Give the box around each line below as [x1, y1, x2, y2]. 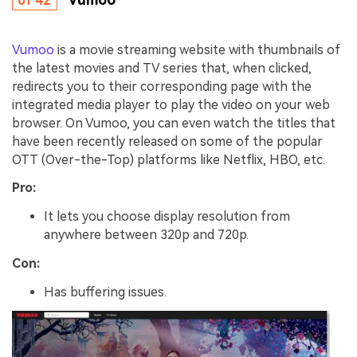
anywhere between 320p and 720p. [44, 227, 249, 243]
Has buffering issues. [44, 284, 167, 300]
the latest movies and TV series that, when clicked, [12, 60, 312, 76]
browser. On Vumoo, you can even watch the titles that [12, 115, 335, 131]
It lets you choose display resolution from [44, 209, 290, 225]
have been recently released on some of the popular [12, 133, 323, 149]
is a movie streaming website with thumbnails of [54, 41, 340, 57]
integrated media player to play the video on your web [12, 96, 330, 112]
